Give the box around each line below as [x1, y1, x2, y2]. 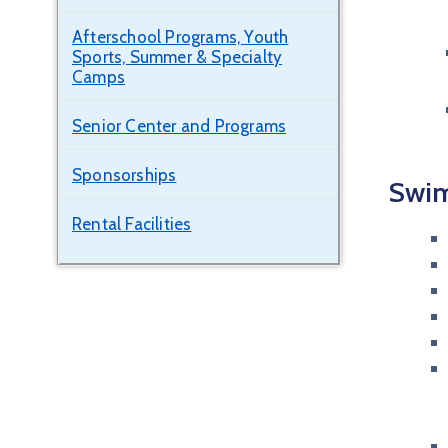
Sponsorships [72, 165, 177, 185]
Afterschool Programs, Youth [72, 27, 289, 47]
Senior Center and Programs [72, 116, 287, 136]
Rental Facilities [72, 214, 192, 234]
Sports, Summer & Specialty [72, 47, 283, 67]
